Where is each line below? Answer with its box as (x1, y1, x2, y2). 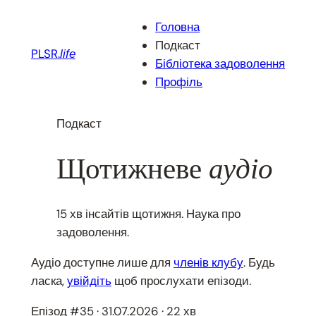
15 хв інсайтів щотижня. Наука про (56, 206, 241, 222)
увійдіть (66, 273, 111, 289)
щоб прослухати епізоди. (111, 273, 251, 289)
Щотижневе (56, 152, 209, 185)
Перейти (5, 6, 52, 22)
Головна (155, 18, 200, 35)
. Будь (243, 255, 275, 271)
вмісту (5, 43, 41, 59)
